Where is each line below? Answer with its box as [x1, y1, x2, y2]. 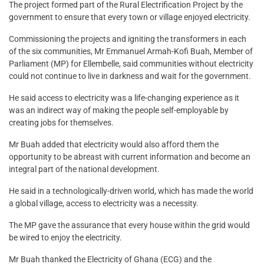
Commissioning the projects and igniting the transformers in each [9, 34, 246, 44]
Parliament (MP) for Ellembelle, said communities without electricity [9, 59, 253, 69]
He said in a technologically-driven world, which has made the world [9, 186, 253, 196]
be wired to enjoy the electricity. [9, 233, 122, 243]
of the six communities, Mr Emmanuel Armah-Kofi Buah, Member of [9, 47, 253, 57]
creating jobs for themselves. [9, 118, 114, 128]
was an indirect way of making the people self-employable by [9, 105, 229, 115]
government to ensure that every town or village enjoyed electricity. [9, 12, 250, 22]
